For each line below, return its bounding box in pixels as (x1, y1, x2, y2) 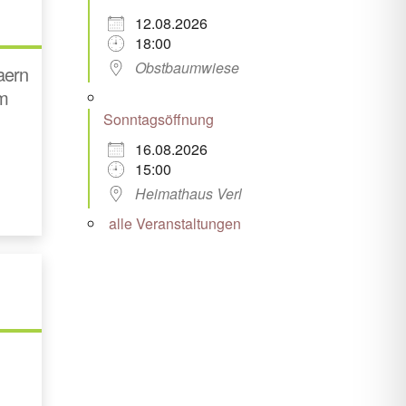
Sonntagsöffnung (102, 108, 214, 130)
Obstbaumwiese (134, 56, 239, 78)
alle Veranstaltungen (108, 212, 241, 234)
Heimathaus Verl (134, 182, 242, 204)
